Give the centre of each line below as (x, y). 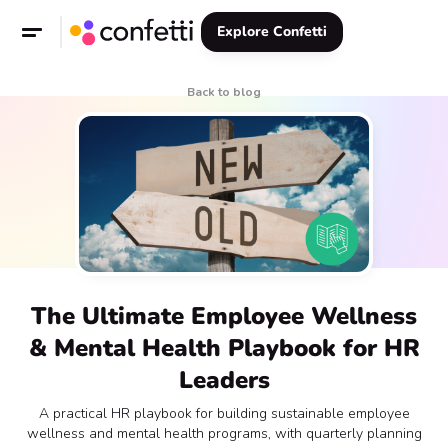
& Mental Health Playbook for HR (224, 348)
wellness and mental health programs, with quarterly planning (224, 433)
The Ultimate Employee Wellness (224, 316)
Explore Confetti (272, 31)
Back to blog (224, 92)
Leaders (224, 380)
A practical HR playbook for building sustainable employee (224, 413)
